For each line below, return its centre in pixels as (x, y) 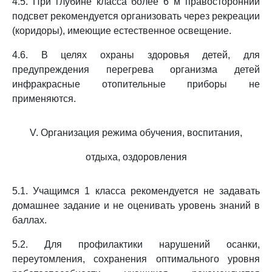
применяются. (44, 99)
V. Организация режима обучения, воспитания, (136, 133)
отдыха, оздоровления (136, 157)
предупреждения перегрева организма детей (136, 70)
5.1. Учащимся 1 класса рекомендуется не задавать (136, 191)
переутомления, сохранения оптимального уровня (136, 259)
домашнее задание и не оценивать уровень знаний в (136, 206)
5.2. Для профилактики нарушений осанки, (136, 244)
